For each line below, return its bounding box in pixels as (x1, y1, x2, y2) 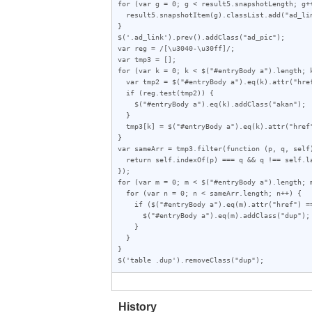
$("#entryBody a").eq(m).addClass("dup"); (118, 210, 143, 219)
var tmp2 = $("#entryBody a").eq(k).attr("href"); (118, 77, 126, 86)
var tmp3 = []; (118, 54, 176, 63)
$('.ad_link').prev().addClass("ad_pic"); (118, 32, 285, 41)
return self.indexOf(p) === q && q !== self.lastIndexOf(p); (118, 155, 126, 164)
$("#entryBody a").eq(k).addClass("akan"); (118, 99, 134, 108)
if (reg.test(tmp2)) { (118, 88, 126, 97)
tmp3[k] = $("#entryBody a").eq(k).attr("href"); (118, 121, 126, 130)
